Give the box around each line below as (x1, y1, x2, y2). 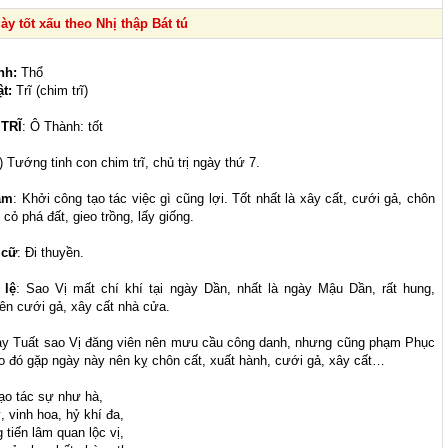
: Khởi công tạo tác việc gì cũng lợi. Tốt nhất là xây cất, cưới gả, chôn (13, 191, 436, 207)
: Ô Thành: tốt (22, 119, 103, 135)
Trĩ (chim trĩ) (16, 83, 88, 99)
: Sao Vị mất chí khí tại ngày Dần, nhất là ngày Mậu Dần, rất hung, (16, 281, 436, 297)
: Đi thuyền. (17, 245, 84, 261)
